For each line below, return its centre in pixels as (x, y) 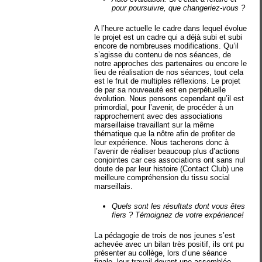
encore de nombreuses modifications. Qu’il (167, 46)
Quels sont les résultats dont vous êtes (179, 206)
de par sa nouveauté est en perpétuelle (160, 89)
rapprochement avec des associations (159, 116)
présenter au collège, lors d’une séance (161, 253)
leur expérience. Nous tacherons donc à (162, 142)
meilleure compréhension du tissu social (162, 177)
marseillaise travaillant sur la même (154, 125)
